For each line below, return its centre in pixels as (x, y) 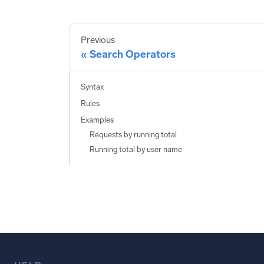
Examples (97, 120)
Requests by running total (133, 135)
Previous (98, 40)
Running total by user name (136, 150)
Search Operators (132, 54)
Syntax (92, 87)
